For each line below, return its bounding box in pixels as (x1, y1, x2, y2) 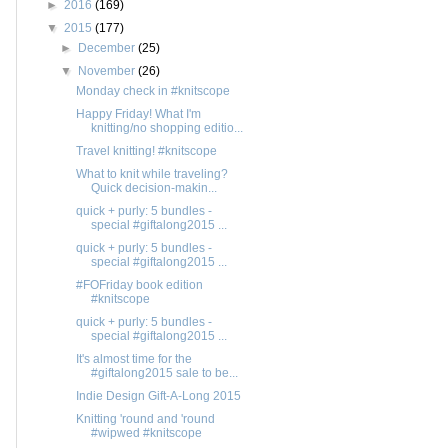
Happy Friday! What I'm (75, 106, 201, 121)
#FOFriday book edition (75, 277, 203, 292)
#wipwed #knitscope (90, 425, 202, 440)
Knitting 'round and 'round (75, 411, 215, 426)
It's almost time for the (75, 351, 192, 366)
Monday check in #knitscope (75, 83, 230, 98)
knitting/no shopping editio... (90, 120, 243, 135)
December (78, 40, 139, 55)
